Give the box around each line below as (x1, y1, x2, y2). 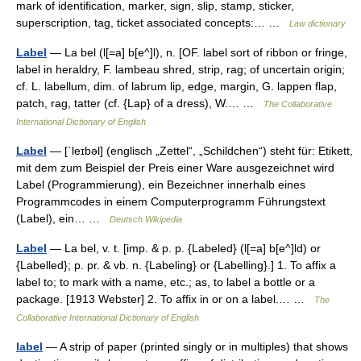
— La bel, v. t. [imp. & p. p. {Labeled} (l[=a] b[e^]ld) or (47, 242, 321, 255)
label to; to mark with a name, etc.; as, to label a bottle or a (16, 276, 315, 288)
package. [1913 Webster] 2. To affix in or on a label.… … (16, 293, 314, 305)
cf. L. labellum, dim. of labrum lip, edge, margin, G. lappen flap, (16, 80, 337, 93)
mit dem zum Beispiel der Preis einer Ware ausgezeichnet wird (16, 161, 334, 174)
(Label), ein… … (16, 212, 110, 225)
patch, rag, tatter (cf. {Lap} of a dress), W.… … (16, 97, 263, 110)
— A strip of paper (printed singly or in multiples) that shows (43, 340, 348, 353)
